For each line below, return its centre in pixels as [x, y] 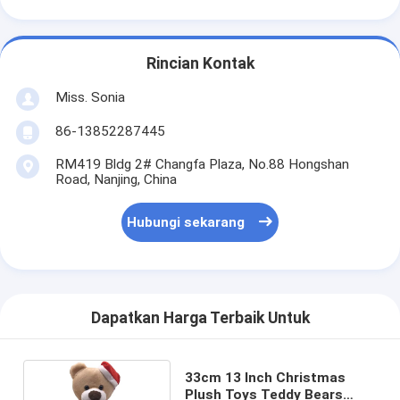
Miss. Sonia [90, 97]
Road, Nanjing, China [116, 179]
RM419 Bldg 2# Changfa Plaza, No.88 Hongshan [202, 164]
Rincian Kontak [200, 64]
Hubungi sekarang [186, 223]
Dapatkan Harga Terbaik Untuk [200, 318]
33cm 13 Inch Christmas [265, 377]
